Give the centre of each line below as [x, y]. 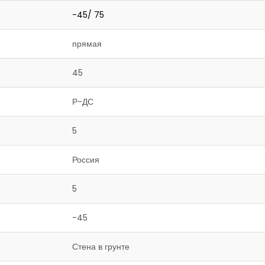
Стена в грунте [101, 247]
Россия [86, 160]
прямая [87, 44]
